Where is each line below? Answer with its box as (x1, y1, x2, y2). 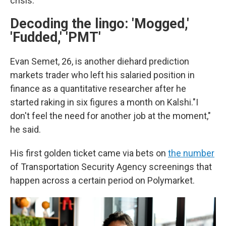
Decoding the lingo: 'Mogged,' (10, 16, 189, 32)
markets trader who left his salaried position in (10, 70, 195, 80)
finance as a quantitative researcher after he (10, 83, 186, 94)
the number (168, 148, 214, 158)
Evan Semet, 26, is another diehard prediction (10, 56, 189, 67)
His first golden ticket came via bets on (10, 148, 168, 158)
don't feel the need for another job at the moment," (10, 110, 211, 121)
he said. (10, 124, 41, 135)
